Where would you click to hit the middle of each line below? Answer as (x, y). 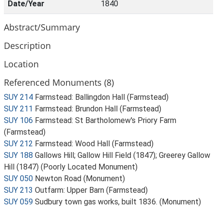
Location (21, 64)
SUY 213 (18, 190)
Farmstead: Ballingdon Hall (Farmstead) (102, 97)
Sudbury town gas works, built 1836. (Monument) (118, 202)
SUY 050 (18, 178)
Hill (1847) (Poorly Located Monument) (71, 167)
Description (27, 45)
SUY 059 (18, 202)
